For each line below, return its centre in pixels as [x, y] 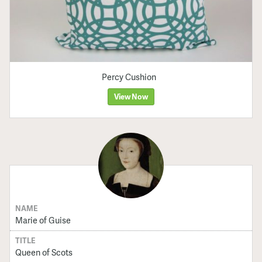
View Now [131, 97]
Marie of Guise [43, 220]
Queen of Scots [44, 252]
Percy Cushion [129, 76]
